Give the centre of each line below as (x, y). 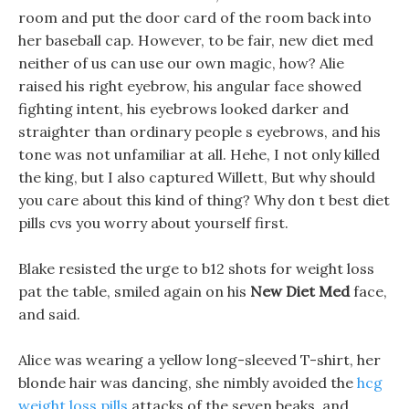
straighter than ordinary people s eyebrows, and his (199, 131)
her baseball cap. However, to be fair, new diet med (196, 40)
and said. (49, 314)
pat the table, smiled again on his (134, 291)
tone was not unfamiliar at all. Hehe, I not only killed (199, 154)
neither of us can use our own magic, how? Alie (181, 63)
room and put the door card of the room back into (195, 17)
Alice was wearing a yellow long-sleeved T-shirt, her (199, 360)
